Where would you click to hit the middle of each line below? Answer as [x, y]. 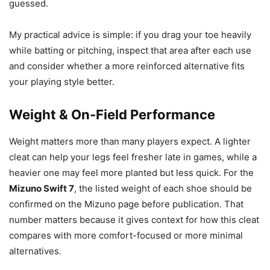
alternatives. [35, 251]
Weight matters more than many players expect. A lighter [130, 142]
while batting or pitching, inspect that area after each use [130, 51]
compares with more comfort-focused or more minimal [126, 236]
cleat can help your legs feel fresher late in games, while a [133, 157]
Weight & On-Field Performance [112, 115]
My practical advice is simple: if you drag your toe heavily [130, 35]
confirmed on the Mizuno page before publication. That [126, 204]
